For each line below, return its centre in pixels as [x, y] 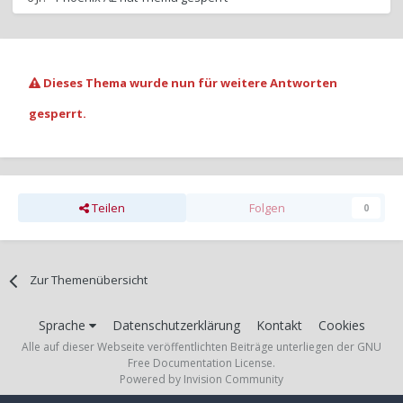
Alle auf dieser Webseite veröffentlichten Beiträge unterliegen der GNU [201, 347]
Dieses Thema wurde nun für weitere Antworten [189, 83]
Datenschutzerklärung [176, 326]
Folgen [268, 208]
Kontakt [279, 326]
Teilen [107, 208]
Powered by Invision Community [201, 380]
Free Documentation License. [201, 363]
